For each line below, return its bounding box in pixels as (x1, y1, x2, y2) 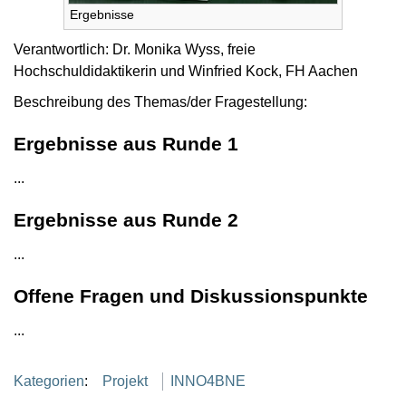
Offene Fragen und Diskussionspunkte (14, 285, 368, 307)
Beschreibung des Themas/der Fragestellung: (14, 93, 307, 110)
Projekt (102, 373, 148, 390)
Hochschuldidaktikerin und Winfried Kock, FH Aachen (14, 63, 358, 79)
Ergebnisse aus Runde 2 (14, 208, 238, 230)
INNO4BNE (170, 373, 246, 390)
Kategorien (14, 373, 84, 390)
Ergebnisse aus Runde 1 (14, 132, 238, 154)
